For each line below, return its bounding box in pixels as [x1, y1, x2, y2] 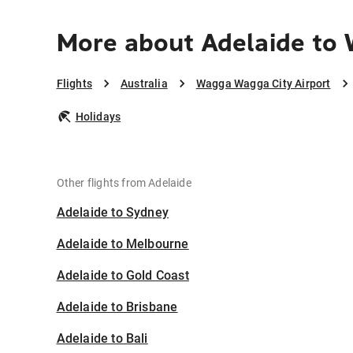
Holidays [75, 110, 121, 124]
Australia [120, 77, 168, 91]
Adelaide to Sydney [56, 205, 169, 221]
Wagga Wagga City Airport [195, 77, 331, 91]
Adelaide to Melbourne [56, 236, 189, 252]
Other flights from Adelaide [56, 176, 191, 190]
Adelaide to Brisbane [56, 299, 178, 315]
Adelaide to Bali [56, 331, 148, 347]
